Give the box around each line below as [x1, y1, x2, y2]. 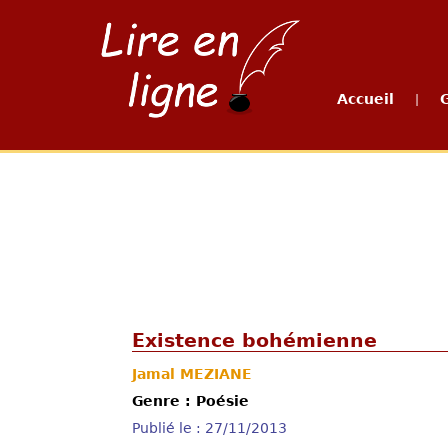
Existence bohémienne [132, 330, 377, 351]
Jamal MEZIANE [132, 366, 252, 382]
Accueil [337, 91, 394, 107]
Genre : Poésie [132, 393, 249, 409]
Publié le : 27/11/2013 [132, 420, 287, 436]
